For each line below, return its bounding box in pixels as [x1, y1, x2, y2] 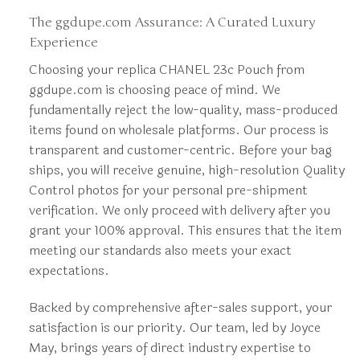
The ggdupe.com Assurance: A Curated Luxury [28, 14, 315, 31]
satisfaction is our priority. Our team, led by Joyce [28, 317, 321, 337]
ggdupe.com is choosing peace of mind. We [28, 80, 280, 100]
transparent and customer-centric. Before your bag [28, 140, 332, 161]
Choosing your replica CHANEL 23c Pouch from [28, 59, 305, 80]
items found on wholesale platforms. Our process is [28, 120, 329, 141]
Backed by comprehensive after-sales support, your [28, 297, 332, 317]
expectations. [28, 260, 109, 281]
